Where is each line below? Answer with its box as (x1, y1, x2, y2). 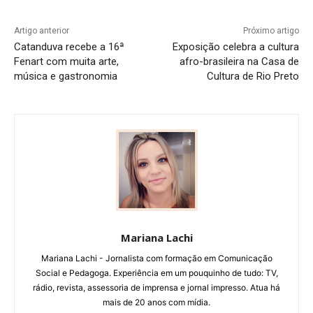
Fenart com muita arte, (14, 55, 119, 68)
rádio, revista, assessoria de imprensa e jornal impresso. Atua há (33, 282, 280, 293)
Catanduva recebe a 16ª (14, 41, 124, 54)
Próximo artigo (242, 26, 299, 36)
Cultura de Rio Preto (206, 70, 299, 83)
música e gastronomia (14, 70, 117, 83)
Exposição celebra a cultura (172, 41, 299, 54)
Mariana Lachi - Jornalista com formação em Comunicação (41, 253, 272, 264)
